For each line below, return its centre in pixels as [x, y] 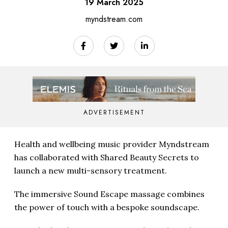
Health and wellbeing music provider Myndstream [112, 144]
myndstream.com [114, 19]
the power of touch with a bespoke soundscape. [107, 207]
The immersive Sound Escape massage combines [109, 194]
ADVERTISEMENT [114, 112]
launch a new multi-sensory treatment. [91, 170]
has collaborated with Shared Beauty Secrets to [107, 157]
